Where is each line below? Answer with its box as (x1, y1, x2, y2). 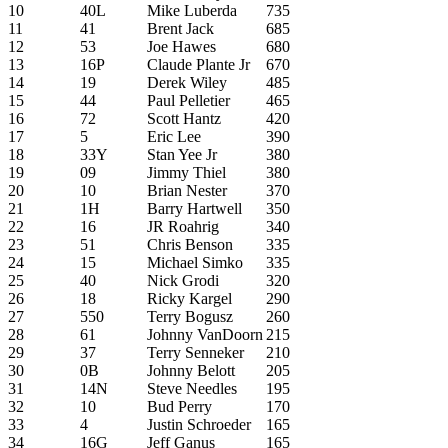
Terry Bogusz (147, 307, 233, 325)
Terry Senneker (147, 343, 244, 361)
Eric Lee (147, 127, 201, 145)
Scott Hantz (147, 109, 221, 127)
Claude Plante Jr (147, 55, 250, 73)
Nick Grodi (147, 271, 219, 289)
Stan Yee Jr (147, 145, 217, 163)
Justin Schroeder (147, 415, 251, 433)
